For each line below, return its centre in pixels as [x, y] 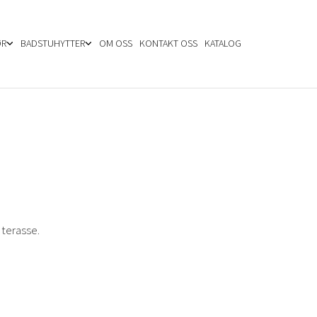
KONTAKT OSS [168, 43]
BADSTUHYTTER [52, 43]
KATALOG [223, 43]
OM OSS [115, 43]
